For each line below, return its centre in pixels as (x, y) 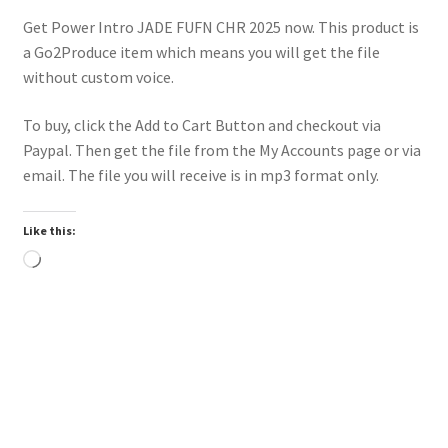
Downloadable (82, 402)
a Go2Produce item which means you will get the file (201, 52)
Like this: (49, 230)
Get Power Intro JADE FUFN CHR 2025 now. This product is (220, 27)
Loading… (75, 260)
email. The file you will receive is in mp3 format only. (200, 175)
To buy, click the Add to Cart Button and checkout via (201, 125)
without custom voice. (98, 77)
